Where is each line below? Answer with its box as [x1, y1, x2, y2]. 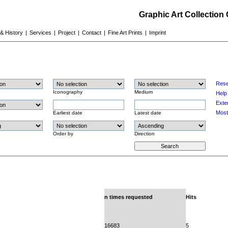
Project [58, 30, 75, 36]
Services [29, 30, 51, 36]
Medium [134, 89, 153, 95]
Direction [134, 131, 155, 136]
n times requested [104, 194, 153, 200]
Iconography [52, 89, 82, 95]
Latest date [134, 110, 161, 116]
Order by [52, 131, 73, 136]
